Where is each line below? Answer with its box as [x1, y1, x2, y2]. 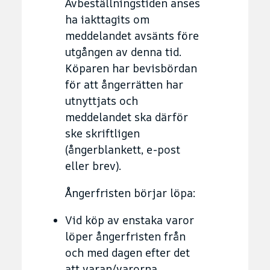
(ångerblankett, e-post [65, 142, 180, 157]
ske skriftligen [65, 125, 140, 140]
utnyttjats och [65, 93, 138, 108]
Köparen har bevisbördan [65, 60, 197, 75]
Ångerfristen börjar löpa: [65, 185, 195, 200]
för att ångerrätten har [65, 77, 183, 92]
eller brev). [65, 158, 121, 173]
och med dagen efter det [65, 245, 190, 260]
